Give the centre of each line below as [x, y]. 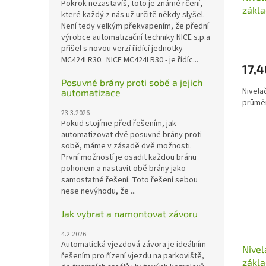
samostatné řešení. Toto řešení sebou [129, 180]
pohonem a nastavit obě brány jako [123, 168]
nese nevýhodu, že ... [99, 191]
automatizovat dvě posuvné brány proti [132, 134]
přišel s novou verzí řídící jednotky [122, 48]
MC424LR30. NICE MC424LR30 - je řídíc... [130, 60]
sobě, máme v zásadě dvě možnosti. [130, 146]
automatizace [91, 92]
